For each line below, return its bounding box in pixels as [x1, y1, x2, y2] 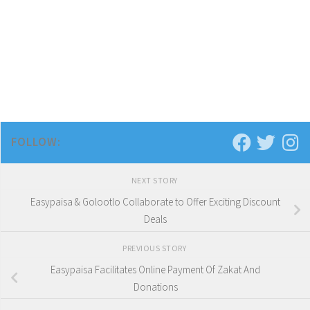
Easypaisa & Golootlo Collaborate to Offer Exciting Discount [30, 194, 280, 208]
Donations [133, 280, 178, 293]
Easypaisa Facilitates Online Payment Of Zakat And [51, 262, 260, 276]
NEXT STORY [131, 175, 180, 186]
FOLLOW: [11, 134, 61, 150]
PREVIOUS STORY [122, 242, 188, 253]
